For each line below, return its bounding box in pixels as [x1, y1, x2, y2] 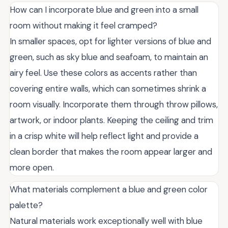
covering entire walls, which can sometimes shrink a [10, 82, 206, 94]
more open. [10, 161, 54, 173]
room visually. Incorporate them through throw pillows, [10, 98, 218, 110]
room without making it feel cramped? [10, 19, 157, 31]
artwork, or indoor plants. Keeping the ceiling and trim [10, 114, 213, 126]
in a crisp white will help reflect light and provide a [10, 130, 198, 141]
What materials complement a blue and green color [10, 183, 208, 195]
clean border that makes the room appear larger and [10, 146, 212, 157]
